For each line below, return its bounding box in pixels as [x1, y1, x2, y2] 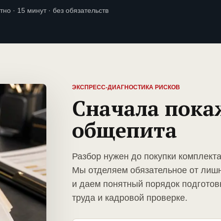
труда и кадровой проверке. [72, 193, 187, 203]
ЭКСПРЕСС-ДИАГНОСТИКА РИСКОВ [72, 84, 180, 91]
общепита [72, 116, 177, 144]
